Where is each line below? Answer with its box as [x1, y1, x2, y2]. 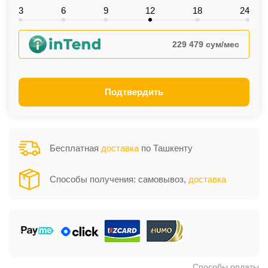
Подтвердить [105, 87, 163, 98]
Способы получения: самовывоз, [50, 174, 188, 185]
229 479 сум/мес [172, 39, 239, 50]
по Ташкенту [139, 143, 193, 154]
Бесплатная [50, 143, 101, 154]
